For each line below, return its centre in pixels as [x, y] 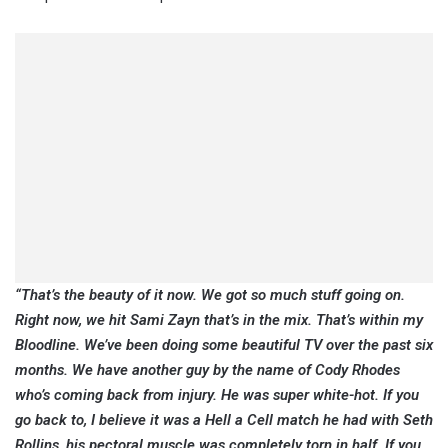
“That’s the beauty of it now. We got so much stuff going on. [210, 295]
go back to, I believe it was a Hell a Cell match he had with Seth [224, 420]
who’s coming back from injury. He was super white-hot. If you [217, 395]
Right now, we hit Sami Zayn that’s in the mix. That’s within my [219, 320]
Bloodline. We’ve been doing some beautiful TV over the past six [224, 345]
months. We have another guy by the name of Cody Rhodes [207, 370]
